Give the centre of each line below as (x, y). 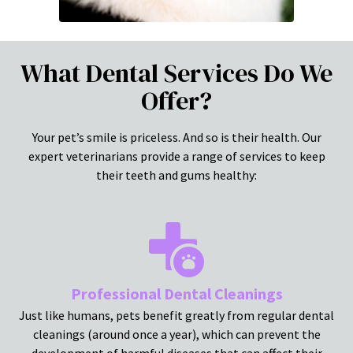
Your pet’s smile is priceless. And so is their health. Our (176, 137)
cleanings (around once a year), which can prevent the (176, 334)
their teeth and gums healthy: (176, 175)
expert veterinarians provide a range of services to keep (176, 156)
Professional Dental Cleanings (176, 293)
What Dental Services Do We (176, 73)
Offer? (176, 100)
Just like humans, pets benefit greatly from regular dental (176, 315)
